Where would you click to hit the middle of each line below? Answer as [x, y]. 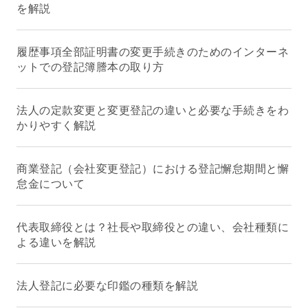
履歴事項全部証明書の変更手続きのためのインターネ [153, 52]
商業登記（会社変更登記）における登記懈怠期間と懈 [153, 168]
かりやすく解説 [56, 125]
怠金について [51, 184]
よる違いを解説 [56, 242]
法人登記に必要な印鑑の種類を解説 [107, 285]
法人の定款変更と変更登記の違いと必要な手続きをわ [153, 110]
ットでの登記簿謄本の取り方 [90, 67]
